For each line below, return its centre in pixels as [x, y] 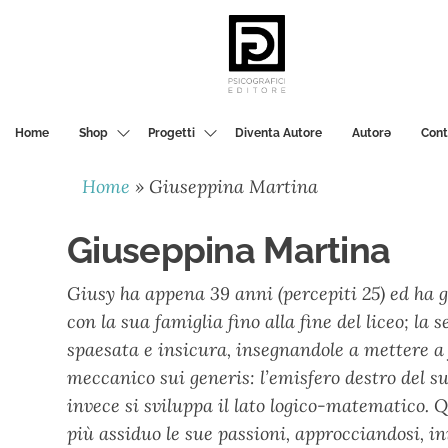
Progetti [171, 132]
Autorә [371, 132]
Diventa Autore [278, 132]
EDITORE [267, 115]
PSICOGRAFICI [267, 103]
